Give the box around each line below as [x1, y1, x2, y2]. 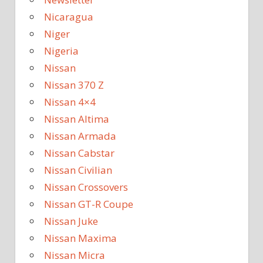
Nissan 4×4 [44, 95, 96, 109]
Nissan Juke [44, 214, 98, 228]
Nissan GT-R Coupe [44, 197, 133, 211]
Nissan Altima [44, 112, 109, 126]
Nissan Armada [44, 129, 116, 143]
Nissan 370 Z [44, 78, 104, 92]
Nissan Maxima [44, 231, 117, 245]
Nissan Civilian [44, 163, 112, 177]
